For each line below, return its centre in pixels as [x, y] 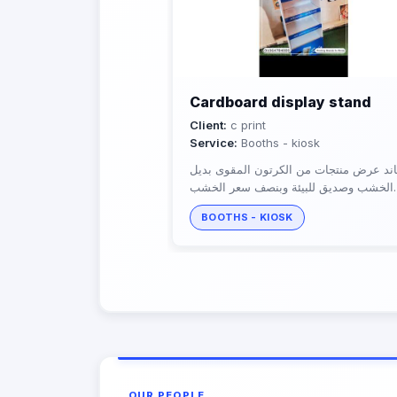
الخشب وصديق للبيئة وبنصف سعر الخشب [292, 187]
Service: [214, 142]
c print [246, 125]
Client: [208, 125]
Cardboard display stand [280, 101]
